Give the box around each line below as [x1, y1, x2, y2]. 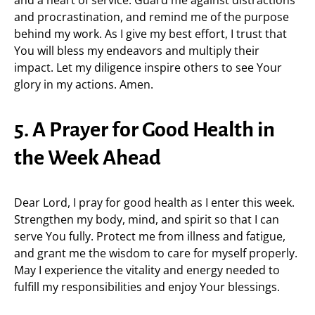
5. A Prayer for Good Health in [14, 118, 275, 141]
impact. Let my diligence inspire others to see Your [14, 60, 282, 75]
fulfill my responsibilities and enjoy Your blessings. [14, 279, 280, 295]
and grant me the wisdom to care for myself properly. [14, 245, 297, 261]
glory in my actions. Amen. [14, 77, 153, 92]
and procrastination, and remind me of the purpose [14, 9, 289, 25]
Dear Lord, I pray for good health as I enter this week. [14, 195, 295, 210]
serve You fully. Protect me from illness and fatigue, [14, 229, 285, 244]
